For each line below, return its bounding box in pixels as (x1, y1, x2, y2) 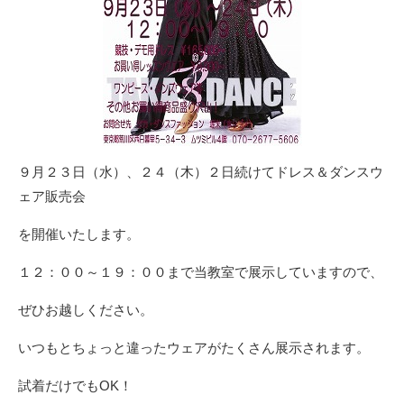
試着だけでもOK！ (18, 377, 133, 393)
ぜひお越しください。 (18, 301, 153, 317)
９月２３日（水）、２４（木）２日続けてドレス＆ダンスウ (18, 163, 383, 179)
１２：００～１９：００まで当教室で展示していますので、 (18, 263, 383, 280)
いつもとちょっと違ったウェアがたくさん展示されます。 (18, 339, 370, 355)
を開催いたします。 (18, 225, 140, 242)
